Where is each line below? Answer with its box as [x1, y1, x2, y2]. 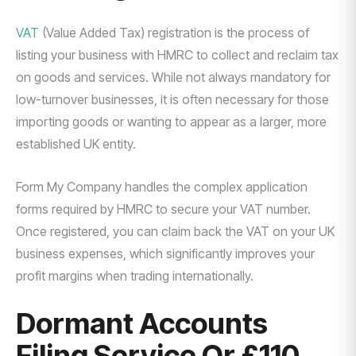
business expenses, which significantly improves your [16, 246, 315, 261]
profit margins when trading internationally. [16, 268, 253, 284]
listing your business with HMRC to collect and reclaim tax [16, 47, 339, 63]
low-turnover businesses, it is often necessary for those [16, 91, 329, 107]
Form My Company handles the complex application [16, 179, 308, 195]
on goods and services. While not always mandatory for [16, 69, 331, 85]
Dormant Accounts [16, 306, 268, 341]
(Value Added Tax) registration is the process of [42, 25, 309, 41]
